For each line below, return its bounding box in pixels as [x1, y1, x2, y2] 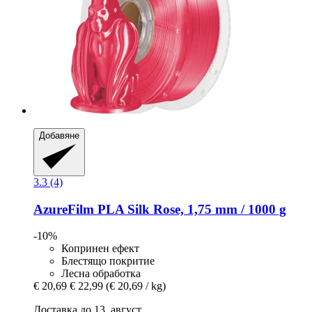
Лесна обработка [61, 267, 141, 280]
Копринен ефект [61, 242, 139, 255]
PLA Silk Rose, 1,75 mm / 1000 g [94, 201, 286, 217]
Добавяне [39, 130, 79, 141]
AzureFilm [33, 201, 94, 217]
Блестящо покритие [61, 255, 155, 267]
